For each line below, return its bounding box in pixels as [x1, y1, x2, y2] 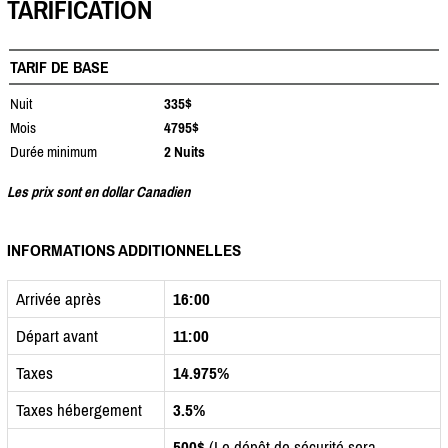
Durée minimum [10, 142, 97, 160]
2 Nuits [164, 142, 205, 160]
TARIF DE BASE [10, 57, 109, 76]
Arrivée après [16, 288, 101, 309]
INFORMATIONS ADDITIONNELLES [7, 239, 241, 260]
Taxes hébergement [16, 399, 142, 420]
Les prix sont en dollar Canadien [7, 182, 190, 200]
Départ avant [16, 325, 98, 346]
